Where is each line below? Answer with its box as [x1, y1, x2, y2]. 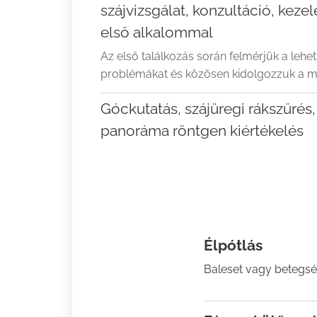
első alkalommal [100, 23, 217, 41]
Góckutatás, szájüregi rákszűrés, [100, 99, 316, 117]
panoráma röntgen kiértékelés [100, 121, 304, 139]
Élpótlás [204, 236, 263, 254]
